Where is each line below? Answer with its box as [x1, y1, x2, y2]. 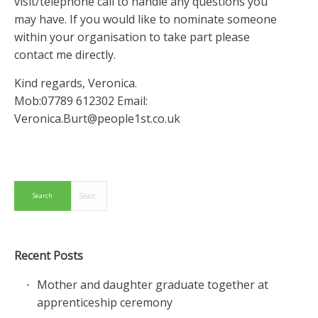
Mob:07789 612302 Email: [14, 93, 148, 109]
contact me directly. [14, 47, 116, 62]
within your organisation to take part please [14, 29, 250, 45]
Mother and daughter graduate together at [37, 277, 268, 292]
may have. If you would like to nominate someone [14, 11, 277, 27]
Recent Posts [14, 248, 83, 263]
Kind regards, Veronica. [14, 75, 137, 91]
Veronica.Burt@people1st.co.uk [14, 111, 180, 126]
